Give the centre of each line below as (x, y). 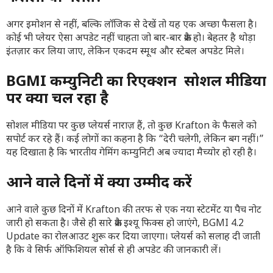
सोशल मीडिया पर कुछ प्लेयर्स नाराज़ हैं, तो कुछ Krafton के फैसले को (131, 127)
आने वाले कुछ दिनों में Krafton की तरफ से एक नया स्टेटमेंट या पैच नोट (134, 211)
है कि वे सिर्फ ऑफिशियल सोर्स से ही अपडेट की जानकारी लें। (114, 251)
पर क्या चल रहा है (57, 100)
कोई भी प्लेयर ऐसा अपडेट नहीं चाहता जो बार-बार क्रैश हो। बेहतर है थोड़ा (131, 39)
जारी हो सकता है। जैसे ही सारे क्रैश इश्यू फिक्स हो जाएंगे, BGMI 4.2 (125, 224)
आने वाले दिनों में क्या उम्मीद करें (99, 184)
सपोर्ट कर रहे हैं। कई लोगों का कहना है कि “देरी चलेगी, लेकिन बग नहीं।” (135, 140)
